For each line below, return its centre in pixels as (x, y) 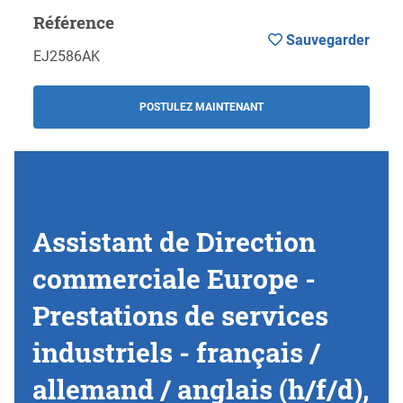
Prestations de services (180, 316)
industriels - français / (176, 353)
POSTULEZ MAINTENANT (201, 107)
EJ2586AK (66, 57)
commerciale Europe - (174, 279)
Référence (73, 22)
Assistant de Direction (174, 242)
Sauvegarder (327, 40)
